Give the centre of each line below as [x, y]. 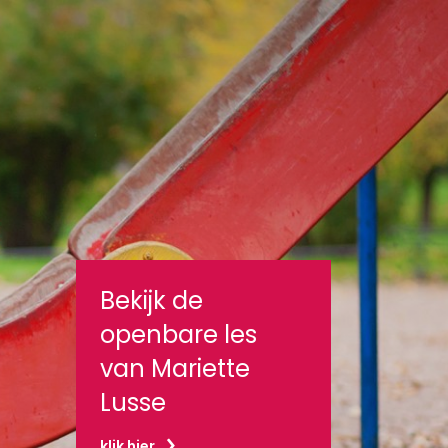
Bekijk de [151, 300]
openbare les [178, 334]
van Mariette [175, 368]
